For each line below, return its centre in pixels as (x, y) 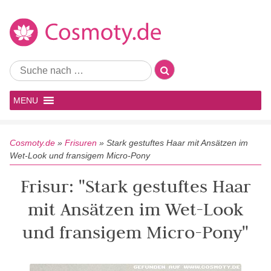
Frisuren (81, 143)
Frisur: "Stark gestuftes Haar (135, 186)
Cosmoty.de (32, 143)
